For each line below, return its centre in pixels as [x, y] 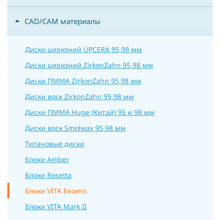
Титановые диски [55, 144]
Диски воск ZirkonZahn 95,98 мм [80, 96]
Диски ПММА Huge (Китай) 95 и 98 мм [90, 112]
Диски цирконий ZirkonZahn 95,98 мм [89, 65]
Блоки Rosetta [48, 175]
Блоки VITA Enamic [56, 191]
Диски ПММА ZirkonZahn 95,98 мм [83, 81]
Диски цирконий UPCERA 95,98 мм [83, 49]
